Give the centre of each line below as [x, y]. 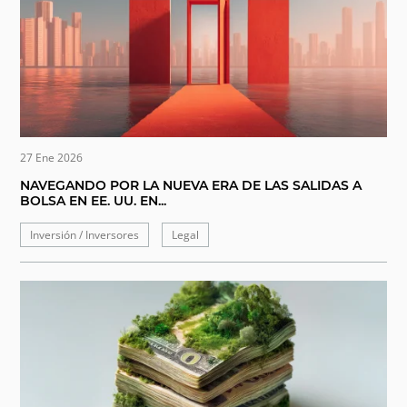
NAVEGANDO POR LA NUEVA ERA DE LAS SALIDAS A [191, 185]
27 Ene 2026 [52, 157]
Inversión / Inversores [85, 234]
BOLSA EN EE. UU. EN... [94, 200]
